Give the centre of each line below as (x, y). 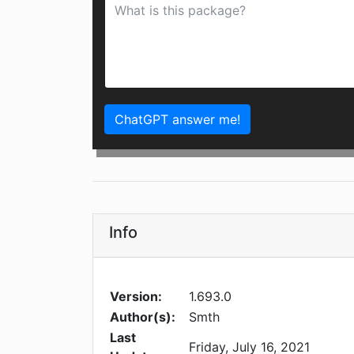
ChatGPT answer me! (177, 120)
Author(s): (143, 317)
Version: (136, 297)
